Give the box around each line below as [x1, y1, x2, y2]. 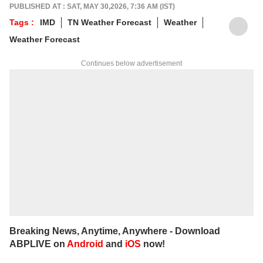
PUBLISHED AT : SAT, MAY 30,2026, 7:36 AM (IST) [9, 2, 175, 11]
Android [67, 238, 103, 249]
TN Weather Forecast [68, 17, 151, 27]
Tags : [9, 17, 34, 27]
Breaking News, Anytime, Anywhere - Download [9, 225, 220, 236]
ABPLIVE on [9, 238, 67, 249]
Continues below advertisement [81, 59, 182, 68]
